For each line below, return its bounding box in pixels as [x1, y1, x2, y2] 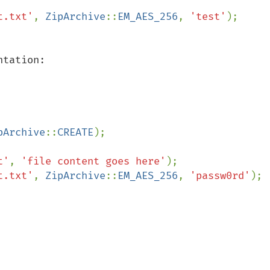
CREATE [57, 126, 93, 139]
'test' [190, 10, 226, 23]
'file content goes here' [21, 155, 166, 168]
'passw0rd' [190, 169, 250, 182]
